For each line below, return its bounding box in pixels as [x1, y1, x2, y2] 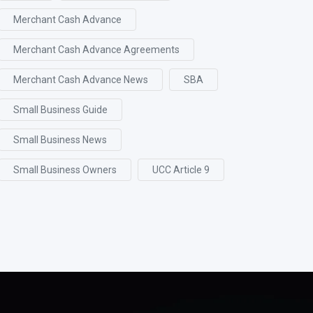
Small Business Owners [13, 164, 117, 175]
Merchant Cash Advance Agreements [13, 44, 180, 55]
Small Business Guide [13, 104, 108, 115]
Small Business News [13, 134, 107, 145]
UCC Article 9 [152, 164, 210, 175]
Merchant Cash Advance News [13, 74, 148, 85]
